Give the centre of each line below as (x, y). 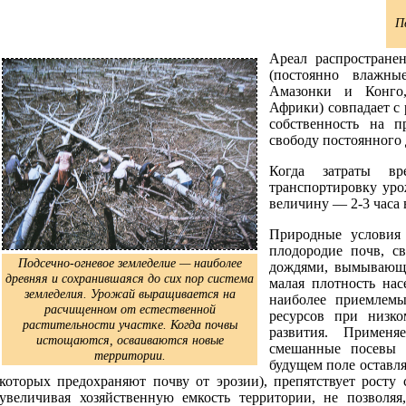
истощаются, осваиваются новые (130, 340)
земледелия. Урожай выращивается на (130, 294)
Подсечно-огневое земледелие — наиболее (130, 263)
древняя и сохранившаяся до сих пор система (130, 278)
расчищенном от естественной (130, 309)
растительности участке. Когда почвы (130, 324)
